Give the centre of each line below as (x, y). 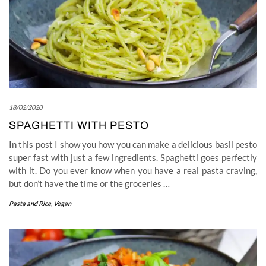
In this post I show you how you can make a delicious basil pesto (133, 144)
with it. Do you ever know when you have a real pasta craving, (133, 170)
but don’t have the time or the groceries (86, 183)
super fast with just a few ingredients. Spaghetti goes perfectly (133, 157)
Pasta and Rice (30, 203)
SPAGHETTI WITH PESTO (79, 125)
